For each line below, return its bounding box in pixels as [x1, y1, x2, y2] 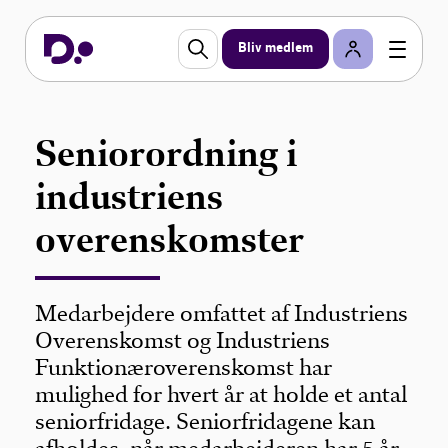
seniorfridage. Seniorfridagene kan [35, 408, 376, 435]
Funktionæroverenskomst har [35, 354, 333, 381]
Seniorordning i [35, 131, 298, 176]
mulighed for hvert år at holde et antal [35, 381, 408, 408]
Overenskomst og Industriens [35, 327, 331, 354]
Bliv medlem [238, 40, 313, 57]
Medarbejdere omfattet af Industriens [35, 300, 409, 327]
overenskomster [35, 217, 305, 262]
